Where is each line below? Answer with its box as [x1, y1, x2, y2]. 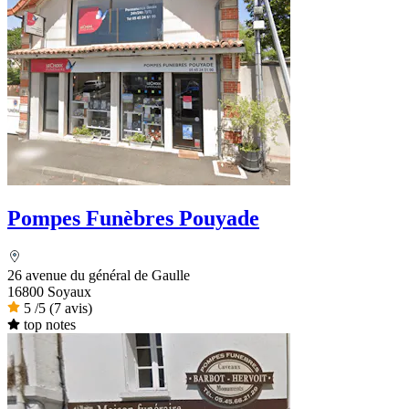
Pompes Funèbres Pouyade [7, 206, 259, 231]
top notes [23, 317, 76, 333]
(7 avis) [49, 300, 92, 317]
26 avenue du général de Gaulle [7, 267, 190, 284]
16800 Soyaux [7, 284, 91, 300]
